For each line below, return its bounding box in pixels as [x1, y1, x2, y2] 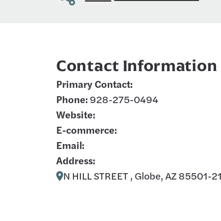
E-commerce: [56, 122, 117, 137]
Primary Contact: [56, 76, 133, 91]
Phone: [56, 92, 88, 107]
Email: [56, 138, 84, 152]
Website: [56, 107, 95, 122]
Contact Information [56, 56, 218, 76]
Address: [56, 153, 95, 168]
